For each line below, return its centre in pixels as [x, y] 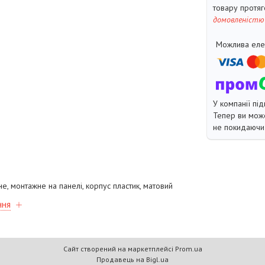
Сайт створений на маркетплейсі [119, 249]
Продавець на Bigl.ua [132, 259]
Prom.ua [188, 249]
